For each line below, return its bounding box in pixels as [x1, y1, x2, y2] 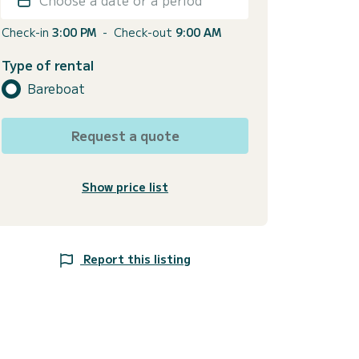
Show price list [82, 178, 168, 195]
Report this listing [83, 250, 191, 267]
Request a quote [71, 125, 179, 145]
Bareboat [27, 79, 85, 99]
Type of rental [2, 54, 94, 75]
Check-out [114, 23, 175, 40]
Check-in [2, 23, 52, 40]
